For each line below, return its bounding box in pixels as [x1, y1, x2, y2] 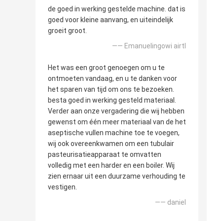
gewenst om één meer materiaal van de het [48, 118, 186, 126]
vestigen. [48, 183, 77, 191]
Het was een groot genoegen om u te [48, 64, 165, 72]
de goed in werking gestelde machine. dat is [48, 5, 185, 13]
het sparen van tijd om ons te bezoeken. [48, 85, 174, 94]
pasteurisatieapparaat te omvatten [48, 150, 161, 159]
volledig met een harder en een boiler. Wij [48, 161, 175, 170]
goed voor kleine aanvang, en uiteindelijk [48, 16, 173, 24]
